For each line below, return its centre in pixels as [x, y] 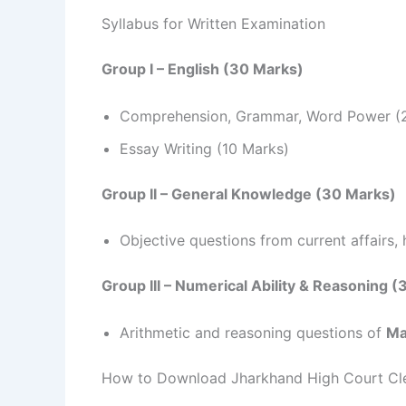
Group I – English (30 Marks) [203, 69]
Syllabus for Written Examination [213, 24]
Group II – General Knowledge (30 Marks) [249, 193]
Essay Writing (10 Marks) [204, 148]
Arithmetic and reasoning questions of [253, 332]
